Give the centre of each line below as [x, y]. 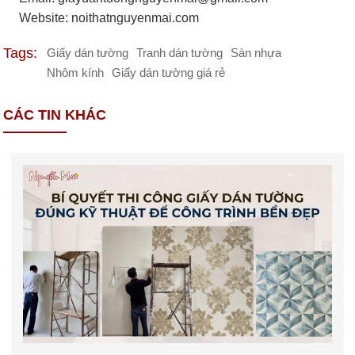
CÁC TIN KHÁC [55, 115]
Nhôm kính [76, 73]
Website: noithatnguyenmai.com [109, 18]
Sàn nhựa [256, 53]
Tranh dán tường [180, 53]
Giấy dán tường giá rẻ [169, 73]
